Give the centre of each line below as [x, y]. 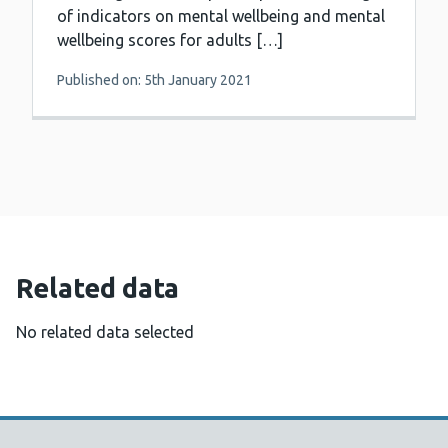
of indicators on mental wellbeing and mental [221, 16]
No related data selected [105, 332]
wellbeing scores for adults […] [170, 40]
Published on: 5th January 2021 [154, 80]
